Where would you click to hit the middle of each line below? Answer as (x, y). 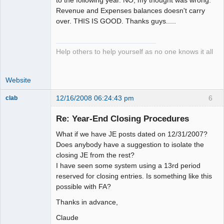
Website (18, 80)
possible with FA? (83, 187)
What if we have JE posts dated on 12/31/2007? (132, 134)
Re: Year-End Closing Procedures (122, 118)
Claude (67, 218)
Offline (23, 118)
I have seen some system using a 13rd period (128, 166)
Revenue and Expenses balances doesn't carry (130, 11)
